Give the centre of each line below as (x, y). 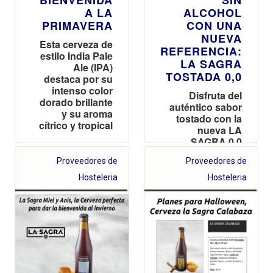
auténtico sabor (206, 107)
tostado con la (209, 118)
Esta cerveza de (76, 44)
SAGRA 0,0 (216, 141)
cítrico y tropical (76, 125)
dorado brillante (76, 102)
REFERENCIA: (201, 51)
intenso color (82, 90)
